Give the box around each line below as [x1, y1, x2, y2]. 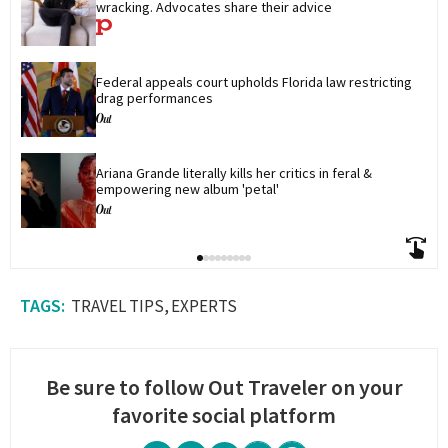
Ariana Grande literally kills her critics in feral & [96, 163, 375, 182]
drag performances [96, 88, 213, 107]
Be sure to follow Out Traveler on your [45, 373, 403, 402]
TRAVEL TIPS [71, 295, 164, 318]
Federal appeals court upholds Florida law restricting [96, 72, 415, 91]
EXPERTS [171, 295, 237, 318]
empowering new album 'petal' [96, 179, 279, 198]
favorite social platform [112, 401, 336, 430]
